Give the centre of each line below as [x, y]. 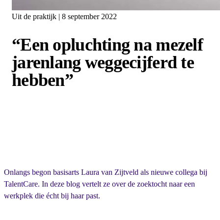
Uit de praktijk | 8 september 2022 [64, 16]
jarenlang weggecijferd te [103, 62]
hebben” [42, 80]
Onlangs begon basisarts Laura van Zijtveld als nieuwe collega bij [106, 172]
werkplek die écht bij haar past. [52, 195]
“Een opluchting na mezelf [107, 44]
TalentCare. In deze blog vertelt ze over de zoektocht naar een [99, 184]
